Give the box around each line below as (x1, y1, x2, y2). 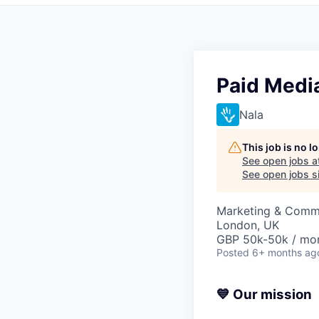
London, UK (216, 218, 279, 233)
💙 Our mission (216, 286, 312, 303)
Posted (216, 246, 249, 259)
